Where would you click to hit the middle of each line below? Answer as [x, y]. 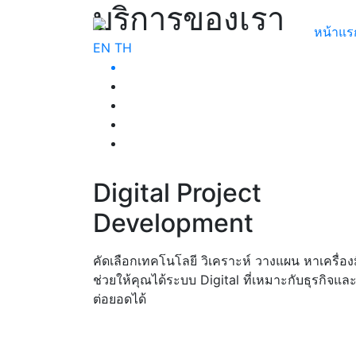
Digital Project [177, 193]
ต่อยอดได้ [120, 299]
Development [173, 223]
